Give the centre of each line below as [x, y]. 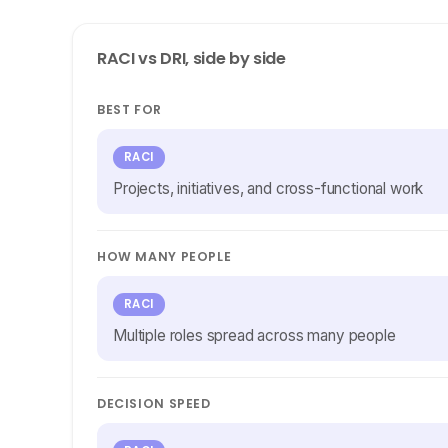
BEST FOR [129, 109]
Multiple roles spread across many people [254, 335]
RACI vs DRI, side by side [191, 58]
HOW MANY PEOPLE [164, 256]
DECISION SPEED [154, 403]
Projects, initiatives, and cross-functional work [268, 188]
